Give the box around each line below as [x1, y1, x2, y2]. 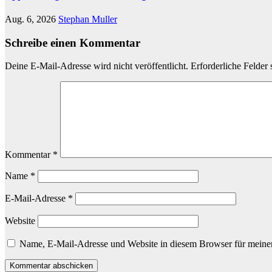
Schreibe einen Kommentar [5, 36, 140, 49]
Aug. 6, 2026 [5, 13, 58, 24]
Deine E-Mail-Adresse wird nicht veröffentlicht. [5, 61, 188, 72]
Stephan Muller [58, 13, 117, 24]
